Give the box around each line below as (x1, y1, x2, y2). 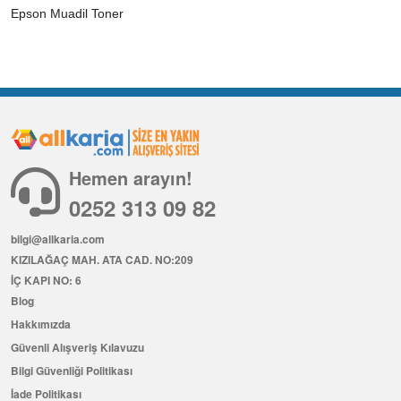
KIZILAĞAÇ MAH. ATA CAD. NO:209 (11, 252, 193, 269)
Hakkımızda (11, 316, 71, 333)
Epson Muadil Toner (11, 5, 124, 21)
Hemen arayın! (69, 165, 192, 192)
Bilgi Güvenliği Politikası (11, 363, 132, 380)
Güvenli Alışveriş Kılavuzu (11, 339, 144, 356)
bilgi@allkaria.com (11, 231, 105, 248)
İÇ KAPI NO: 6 (11, 272, 81, 289)
